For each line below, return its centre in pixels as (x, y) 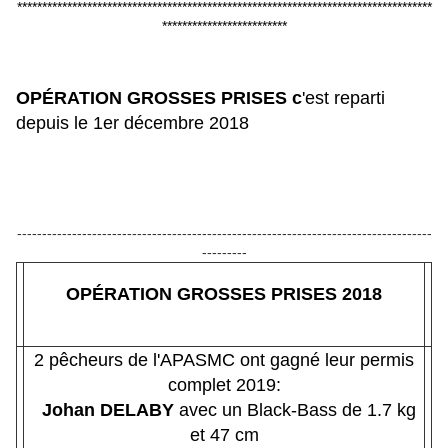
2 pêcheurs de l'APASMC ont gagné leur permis (224, 359)
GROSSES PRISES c (212, 97)
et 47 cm (224, 434)
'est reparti (343, 97)
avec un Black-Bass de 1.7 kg (295, 409)
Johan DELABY (103, 409)
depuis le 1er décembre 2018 (132, 122)
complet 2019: (224, 384)
